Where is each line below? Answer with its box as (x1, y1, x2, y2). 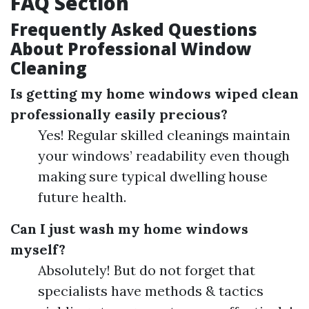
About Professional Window (10, 37, 252, 60)
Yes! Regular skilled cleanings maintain (38, 126, 290, 143)
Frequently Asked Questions (10, 18, 257, 41)
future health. (38, 188, 126, 206)
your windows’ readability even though (38, 147, 290, 164)
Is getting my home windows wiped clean (10, 85, 299, 102)
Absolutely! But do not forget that (38, 261, 255, 279)
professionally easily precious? (10, 106, 228, 123)
